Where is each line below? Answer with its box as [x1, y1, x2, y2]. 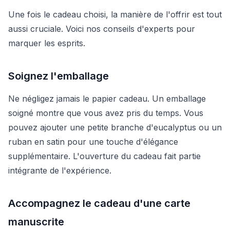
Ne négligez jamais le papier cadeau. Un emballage [8, 93, 206, 104]
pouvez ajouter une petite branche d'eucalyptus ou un [8, 122, 222, 132]
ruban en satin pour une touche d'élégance [8, 136, 178, 147]
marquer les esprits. [8, 37, 85, 48]
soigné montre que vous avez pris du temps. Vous [8, 107, 203, 118]
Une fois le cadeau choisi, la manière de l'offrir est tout [8, 9, 222, 20]
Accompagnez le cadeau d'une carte [8, 197, 190, 209]
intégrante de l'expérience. [8, 165, 111, 176]
